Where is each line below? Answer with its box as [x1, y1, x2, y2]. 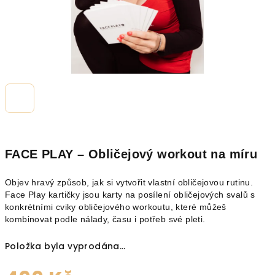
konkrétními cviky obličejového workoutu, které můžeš [5, 202, 227, 212]
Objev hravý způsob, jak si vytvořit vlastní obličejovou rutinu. [5, 177, 254, 187]
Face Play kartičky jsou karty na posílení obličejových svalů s [5, 190, 255, 199]
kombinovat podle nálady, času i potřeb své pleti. [5, 214, 206, 224]
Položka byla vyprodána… [5, 240, 126, 252]
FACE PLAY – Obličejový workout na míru [5, 147, 258, 161]
